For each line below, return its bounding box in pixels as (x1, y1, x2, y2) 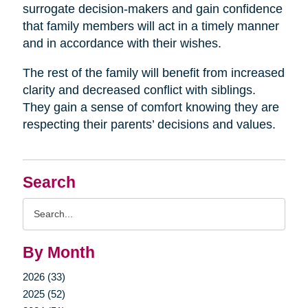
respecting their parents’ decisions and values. (22, 117, 279, 131)
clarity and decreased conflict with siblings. (22, 82, 256, 97)
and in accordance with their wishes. (22, 36, 221, 50)
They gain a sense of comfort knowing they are (22, 100, 279, 114)
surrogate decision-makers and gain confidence (22, 1, 283, 16)
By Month (22, 243, 95, 261)
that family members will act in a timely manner (22, 19, 279, 33)
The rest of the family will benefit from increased (22, 65, 285, 80)
